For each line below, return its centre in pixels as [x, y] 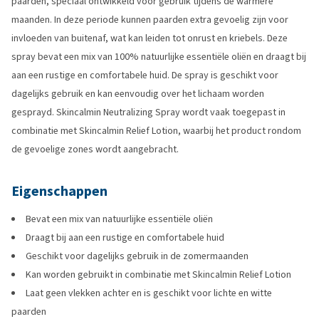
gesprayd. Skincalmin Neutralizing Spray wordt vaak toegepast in [148, 112]
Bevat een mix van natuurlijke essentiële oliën [119, 219]
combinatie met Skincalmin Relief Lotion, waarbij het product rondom [156, 131]
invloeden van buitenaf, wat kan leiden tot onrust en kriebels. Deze [150, 38]
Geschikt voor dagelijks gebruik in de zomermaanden [137, 256]
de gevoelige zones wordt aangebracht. [95, 149]
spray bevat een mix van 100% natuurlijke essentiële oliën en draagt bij [159, 57]
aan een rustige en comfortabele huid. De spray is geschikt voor [145, 75]
